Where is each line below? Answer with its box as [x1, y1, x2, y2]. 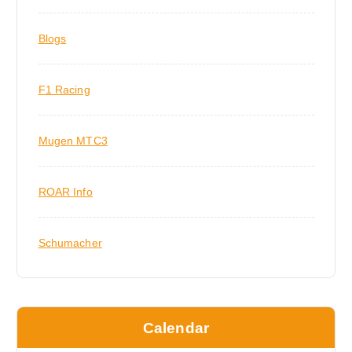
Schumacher [38, 236, 102, 249]
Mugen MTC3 [38, 134, 108, 147]
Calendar [142, 318, 210, 336]
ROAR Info [38, 185, 93, 198]
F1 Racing [38, 82, 90, 96]
